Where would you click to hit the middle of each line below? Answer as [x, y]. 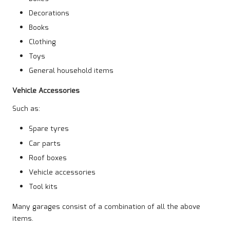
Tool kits [43, 187]
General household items [71, 71]
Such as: [26, 109]
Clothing [42, 42]
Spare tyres [49, 129]
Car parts [45, 143]
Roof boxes [48, 158]
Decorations [49, 14]
